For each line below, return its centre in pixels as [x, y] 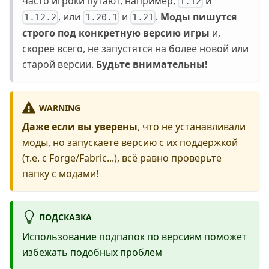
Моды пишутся [199, 17]
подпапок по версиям [150, 236]
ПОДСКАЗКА [65, 217]
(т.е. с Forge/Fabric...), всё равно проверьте [122, 158]
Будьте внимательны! [152, 65]
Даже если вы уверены [80, 127]
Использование [61, 236]
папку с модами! [60, 174]
